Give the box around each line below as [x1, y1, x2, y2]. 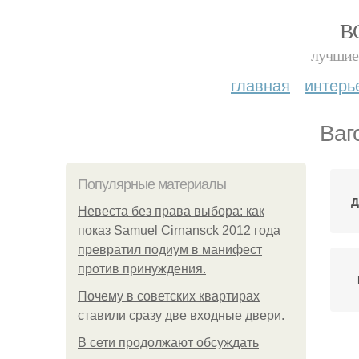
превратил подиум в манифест [78, 243, 262, 256]
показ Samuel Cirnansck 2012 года [78, 224, 280, 237]
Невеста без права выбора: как [78, 204, 264, 218]
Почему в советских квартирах [78, 289, 260, 303]
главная [231, 73, 290, 96]
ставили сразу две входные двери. [78, 309, 284, 322]
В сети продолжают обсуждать [78, 336, 259, 349]
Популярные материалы [78, 176, 226, 192]
